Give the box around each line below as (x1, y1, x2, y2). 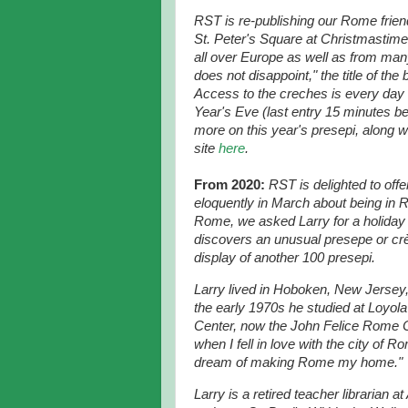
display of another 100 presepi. (194, 250, 375, 265)
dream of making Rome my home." (194, 354, 403, 370)
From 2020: (194, 177, 269, 192)
